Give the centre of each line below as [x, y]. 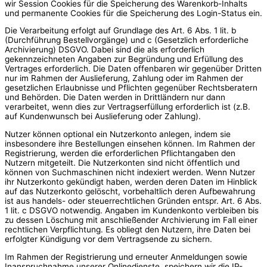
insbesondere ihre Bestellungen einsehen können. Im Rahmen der [130, 143]
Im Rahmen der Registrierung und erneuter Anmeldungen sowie [126, 257]
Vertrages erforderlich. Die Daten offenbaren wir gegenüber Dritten [133, 69]
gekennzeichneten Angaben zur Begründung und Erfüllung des [124, 59]
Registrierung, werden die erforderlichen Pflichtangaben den [120, 153]
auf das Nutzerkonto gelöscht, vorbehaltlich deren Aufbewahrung [130, 191]
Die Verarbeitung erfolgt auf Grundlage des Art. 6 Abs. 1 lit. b [120, 31]
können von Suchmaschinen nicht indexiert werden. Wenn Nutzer [130, 172]
